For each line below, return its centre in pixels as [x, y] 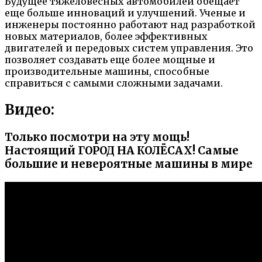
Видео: [30, 110]
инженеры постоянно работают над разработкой [130, 25]
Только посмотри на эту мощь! [97, 137]
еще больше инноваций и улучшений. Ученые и [125, 13]
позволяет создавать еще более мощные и [110, 60]
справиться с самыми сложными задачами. [114, 83]
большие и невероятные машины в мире [129, 164]
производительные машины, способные [107, 72]
